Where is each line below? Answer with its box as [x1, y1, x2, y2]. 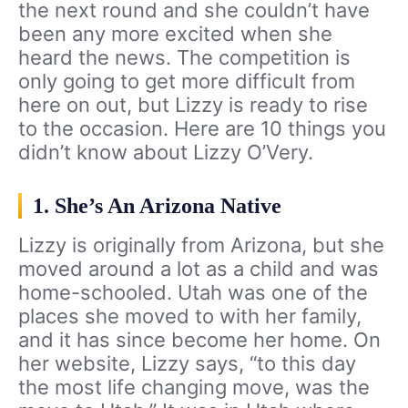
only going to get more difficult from [18, 68, 355, 93]
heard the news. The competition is [18, 45, 351, 69]
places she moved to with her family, [18, 303, 362, 328]
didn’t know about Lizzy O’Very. [18, 139, 313, 164]
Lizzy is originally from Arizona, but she [18, 232, 384, 257]
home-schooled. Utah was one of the [18, 280, 368, 304]
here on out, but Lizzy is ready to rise [18, 92, 368, 117]
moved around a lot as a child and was [18, 256, 379, 280]
